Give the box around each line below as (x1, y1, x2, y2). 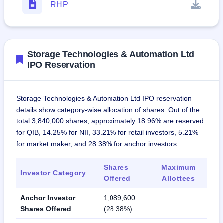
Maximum (161, 163, 196, 172)
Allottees (162, 174, 195, 183)
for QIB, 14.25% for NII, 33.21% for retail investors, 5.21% (16, 128, 198, 137)
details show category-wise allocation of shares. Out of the (16, 106, 200, 114)
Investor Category (20, 169, 86, 177)
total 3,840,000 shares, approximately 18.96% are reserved (16, 117, 204, 125)
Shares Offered (20, 205, 71, 213)
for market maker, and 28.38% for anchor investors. (16, 140, 179, 148)
